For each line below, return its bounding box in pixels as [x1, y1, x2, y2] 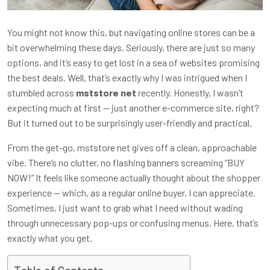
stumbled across [7, 86, 76, 98]
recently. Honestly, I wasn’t [136, 86, 243, 98]
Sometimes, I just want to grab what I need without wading [7, 201, 243, 213]
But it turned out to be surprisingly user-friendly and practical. [7, 116, 252, 128]
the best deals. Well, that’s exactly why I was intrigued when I [7, 71, 247, 83]
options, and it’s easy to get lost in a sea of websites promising [7, 56, 260, 68]
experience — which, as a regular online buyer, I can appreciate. [7, 186, 256, 198]
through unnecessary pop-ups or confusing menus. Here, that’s [7, 216, 259, 228]
